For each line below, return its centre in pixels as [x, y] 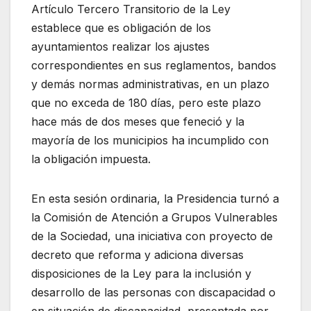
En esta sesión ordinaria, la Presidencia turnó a [155, 198]
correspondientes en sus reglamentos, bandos [154, 65]
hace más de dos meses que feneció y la [138, 121]
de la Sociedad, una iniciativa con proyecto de [152, 236]
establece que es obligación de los [121, 27]
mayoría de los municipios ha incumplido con [150, 140]
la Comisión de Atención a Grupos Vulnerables [154, 217]
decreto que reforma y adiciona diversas [137, 254]
